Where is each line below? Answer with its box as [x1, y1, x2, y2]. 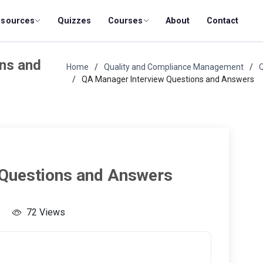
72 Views [26, 206, 65, 218]
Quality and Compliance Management [103, 62, 244, 72]
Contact [206, 15, 239, 26]
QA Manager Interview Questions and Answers [81, 74, 254, 84]
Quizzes [57, 15, 92, 26]
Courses [107, 15, 143, 26]
